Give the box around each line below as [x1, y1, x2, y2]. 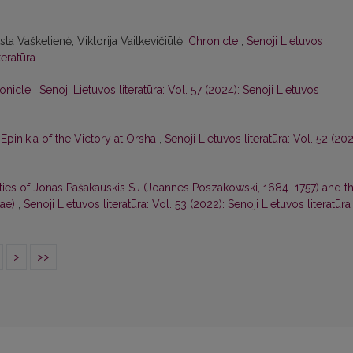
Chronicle [188, 35, 241, 48]
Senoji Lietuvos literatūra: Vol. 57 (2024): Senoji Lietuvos [39, 84, 319, 97]
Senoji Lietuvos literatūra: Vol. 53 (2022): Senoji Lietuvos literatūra [24, 198, 351, 211]
